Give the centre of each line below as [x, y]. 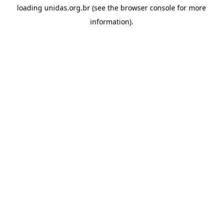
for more [191, 8]
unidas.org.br [67, 8]
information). [111, 22]
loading [31, 8]
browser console [148, 8]
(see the [104, 8]
